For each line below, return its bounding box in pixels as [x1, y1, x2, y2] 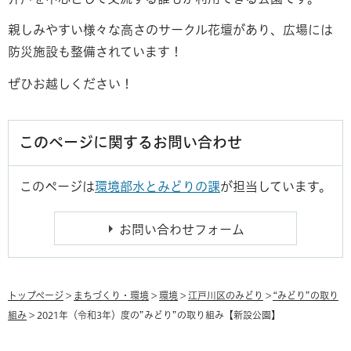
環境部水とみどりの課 [95, 180, 220, 194]
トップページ [8, 291, 63, 301]
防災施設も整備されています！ [8, 45, 183, 59]
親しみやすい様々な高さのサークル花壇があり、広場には [8, 24, 333, 37]
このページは [20, 180, 95, 194]
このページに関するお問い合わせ [19, 135, 242, 150]
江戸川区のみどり [188, 291, 263, 301]
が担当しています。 [220, 180, 331, 194]
